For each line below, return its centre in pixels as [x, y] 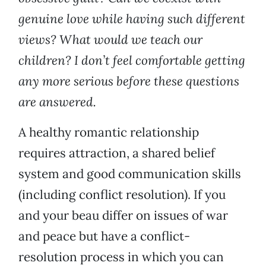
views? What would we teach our [110, 40]
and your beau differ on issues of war [123, 216]
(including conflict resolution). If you [122, 195]
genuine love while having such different [132, 19]
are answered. [57, 102]
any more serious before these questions [129, 81]
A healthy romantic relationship [109, 132]
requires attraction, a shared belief [117, 153]
